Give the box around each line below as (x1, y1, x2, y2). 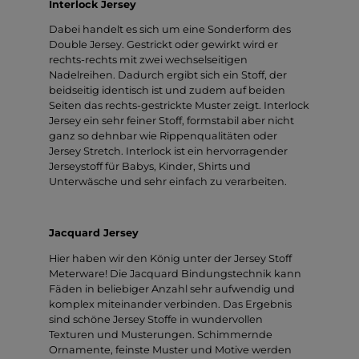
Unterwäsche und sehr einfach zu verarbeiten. (49, 175, 287, 188)
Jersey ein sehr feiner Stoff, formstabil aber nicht (49, 115, 294, 127)
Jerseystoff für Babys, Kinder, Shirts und (49, 160, 251, 173)
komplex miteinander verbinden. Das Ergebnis (49, 297, 292, 310)
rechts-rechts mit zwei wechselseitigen (49, 54, 248, 67)
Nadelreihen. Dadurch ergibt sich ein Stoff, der (49, 69, 287, 82)
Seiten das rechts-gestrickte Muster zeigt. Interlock (49, 99, 309, 112)
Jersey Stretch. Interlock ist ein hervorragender (49, 145, 288, 158)
